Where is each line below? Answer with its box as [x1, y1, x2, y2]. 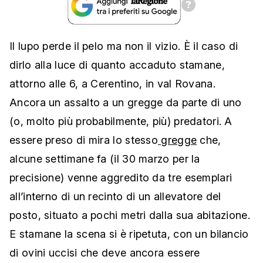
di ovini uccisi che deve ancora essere [9, 247, 200, 259]
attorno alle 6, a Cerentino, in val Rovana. [9, 77, 215, 90]
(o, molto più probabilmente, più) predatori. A [9, 115, 232, 128]
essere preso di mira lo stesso [9, 134, 159, 147]
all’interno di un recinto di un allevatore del [9, 190, 221, 203]
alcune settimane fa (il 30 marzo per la [9, 153, 200, 166]
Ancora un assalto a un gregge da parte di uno [9, 96, 242, 109]
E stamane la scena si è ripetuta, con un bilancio [9, 228, 249, 241]
